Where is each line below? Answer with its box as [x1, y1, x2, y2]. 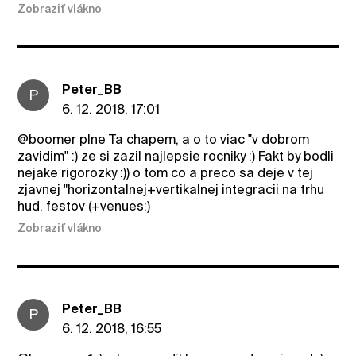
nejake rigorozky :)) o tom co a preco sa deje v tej [17, 164, 314, 180]
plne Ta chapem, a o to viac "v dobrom [76, 131, 310, 147]
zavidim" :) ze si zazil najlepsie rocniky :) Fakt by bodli [17, 148, 335, 164]
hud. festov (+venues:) [17, 198, 151, 214]
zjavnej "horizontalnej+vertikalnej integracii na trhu [17, 181, 325, 197]
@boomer [17, 131, 77, 147]
